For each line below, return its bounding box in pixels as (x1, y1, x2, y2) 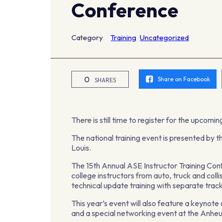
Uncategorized (140, 32, 189, 42)
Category (71, 32, 104, 42)
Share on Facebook (158, 75, 211, 83)
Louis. (71, 143, 92, 153)
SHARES (95, 76, 116, 84)
